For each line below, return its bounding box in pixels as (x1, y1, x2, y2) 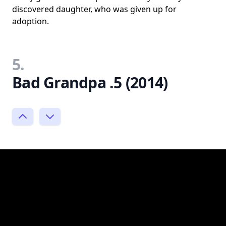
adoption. (12, 15, 49, 27)
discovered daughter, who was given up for (12, 3, 177, 15)
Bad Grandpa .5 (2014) (12, 72, 168, 93)
